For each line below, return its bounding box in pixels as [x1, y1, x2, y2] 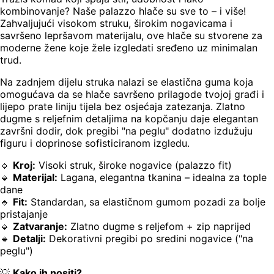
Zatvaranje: [13, 220, 67, 233]
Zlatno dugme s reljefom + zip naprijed [67, 220, 251, 233]
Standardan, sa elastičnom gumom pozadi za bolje [28, 196, 265, 209]
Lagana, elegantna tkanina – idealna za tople [57, 171, 267, 184]
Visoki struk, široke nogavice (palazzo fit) [35, 159, 232, 172]
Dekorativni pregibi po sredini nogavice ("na [46, 232, 253, 245]
